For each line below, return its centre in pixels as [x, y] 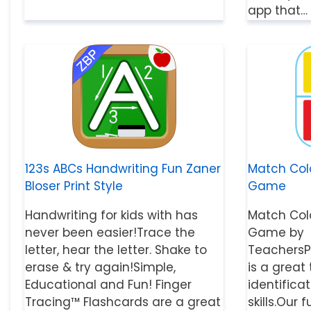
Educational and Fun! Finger [108, 285]
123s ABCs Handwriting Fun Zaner [123, 169]
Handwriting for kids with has [111, 216]
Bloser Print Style [74, 186]
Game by [276, 233]
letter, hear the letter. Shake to [116, 250]
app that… [278, 11]
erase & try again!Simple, [100, 268]
